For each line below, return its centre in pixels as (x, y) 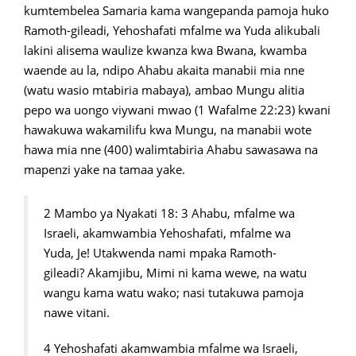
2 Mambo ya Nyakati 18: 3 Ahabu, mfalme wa (169, 213)
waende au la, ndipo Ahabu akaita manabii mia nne (164, 70)
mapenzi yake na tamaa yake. (104, 169)
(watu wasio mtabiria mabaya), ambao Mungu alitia (164, 90)
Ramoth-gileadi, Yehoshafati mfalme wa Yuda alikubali (172, 30)
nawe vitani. (77, 312)
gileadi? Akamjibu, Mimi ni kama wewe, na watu (175, 273)
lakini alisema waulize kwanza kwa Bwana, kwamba (165, 50)
